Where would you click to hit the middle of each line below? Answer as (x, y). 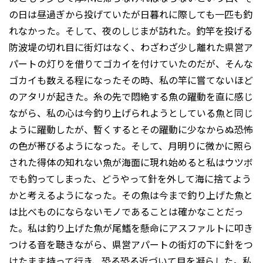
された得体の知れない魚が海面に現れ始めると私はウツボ (131, 162)
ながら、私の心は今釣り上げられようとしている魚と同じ (131, 113)
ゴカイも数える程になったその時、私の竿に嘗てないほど (131, 80)
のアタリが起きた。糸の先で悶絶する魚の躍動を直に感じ (131, 97)
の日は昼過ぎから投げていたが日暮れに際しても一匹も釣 (131, 14)
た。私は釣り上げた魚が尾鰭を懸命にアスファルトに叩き (131, 228)
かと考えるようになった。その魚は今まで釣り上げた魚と (131, 195)
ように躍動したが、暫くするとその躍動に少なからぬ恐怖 (131, 129)
